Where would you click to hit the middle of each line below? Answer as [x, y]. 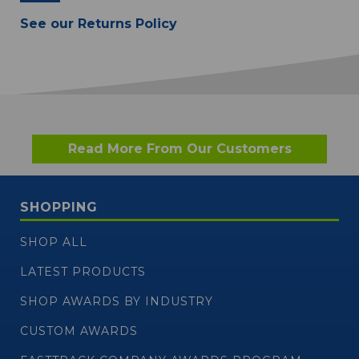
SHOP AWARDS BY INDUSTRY [117, 302]
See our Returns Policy [99, 24]
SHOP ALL [54, 242]
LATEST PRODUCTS [83, 272]
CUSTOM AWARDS [79, 331]
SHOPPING [59, 208]
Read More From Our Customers [179, 149]
